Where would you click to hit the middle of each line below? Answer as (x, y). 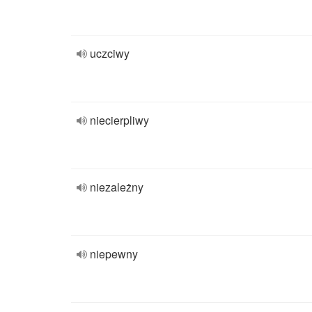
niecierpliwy (119, 120)
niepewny (114, 254)
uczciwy (110, 53)
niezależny (117, 187)
